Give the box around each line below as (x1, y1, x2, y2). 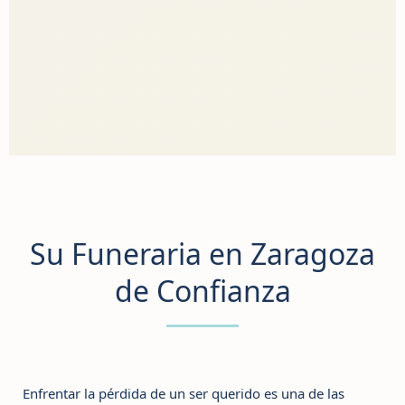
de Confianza (114, 271, 291, 311)
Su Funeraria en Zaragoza (30, 234, 375, 274)
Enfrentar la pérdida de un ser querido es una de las (23, 384, 344, 403)
